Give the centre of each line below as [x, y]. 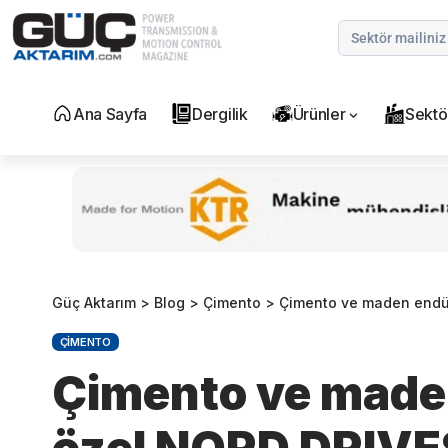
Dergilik [220, 114]
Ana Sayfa [110, 114]
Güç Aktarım [94, 303]
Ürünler [319, 114]
